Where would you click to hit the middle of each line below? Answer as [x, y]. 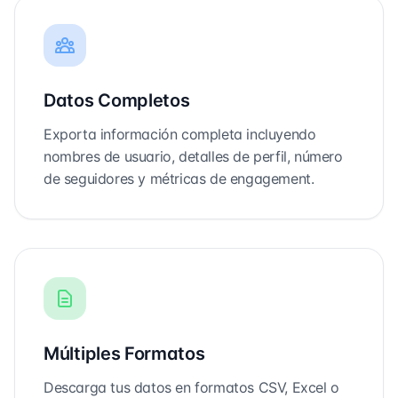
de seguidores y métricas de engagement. [179, 179]
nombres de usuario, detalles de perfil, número [193, 156]
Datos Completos [117, 100]
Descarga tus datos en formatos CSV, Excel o [191, 387]
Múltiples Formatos [124, 354]
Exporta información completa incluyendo [180, 134]
